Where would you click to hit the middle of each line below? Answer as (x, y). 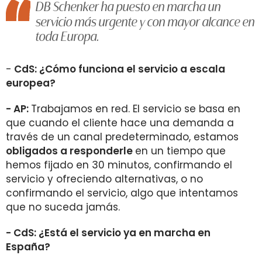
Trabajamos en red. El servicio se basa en (136, 109)
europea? (31, 83)
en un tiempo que (180, 151)
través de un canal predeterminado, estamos (122, 137)
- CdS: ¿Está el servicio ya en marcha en (108, 233)
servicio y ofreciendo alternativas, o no (104, 179)
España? (28, 247)
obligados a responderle (70, 151)
